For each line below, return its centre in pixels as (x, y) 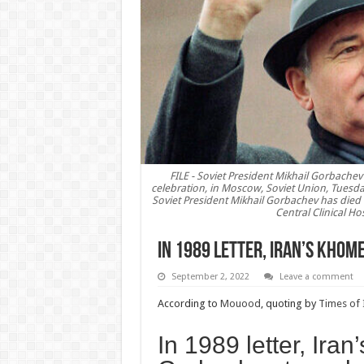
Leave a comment (316, 277)
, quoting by (289, 304)
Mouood (240, 304)
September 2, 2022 (210, 277)
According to (188, 304)
